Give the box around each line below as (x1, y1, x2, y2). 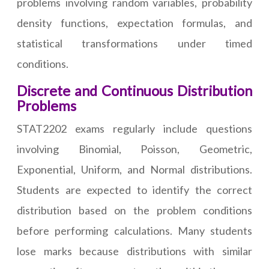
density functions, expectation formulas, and (17, 16, 252, 30)
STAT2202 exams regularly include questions (17, 122, 252, 136)
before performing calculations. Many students (17, 224, 252, 238)
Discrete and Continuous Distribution (17, 82, 252, 100)
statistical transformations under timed (17, 37, 252, 50)
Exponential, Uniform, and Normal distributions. (17, 163, 252, 177)
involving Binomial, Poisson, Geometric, (17, 142, 252, 156)
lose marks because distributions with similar (17, 244, 252, 258)
